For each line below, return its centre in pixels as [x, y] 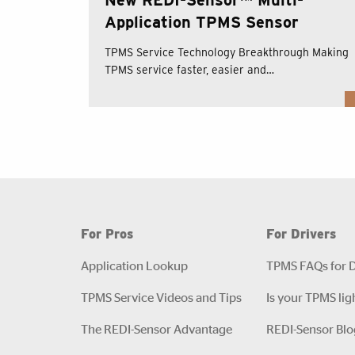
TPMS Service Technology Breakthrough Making [227, 52]
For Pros [107, 234]
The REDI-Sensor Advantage [157, 328]
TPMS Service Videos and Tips [161, 296]
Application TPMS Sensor [202, 22]
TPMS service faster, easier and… [189, 69]
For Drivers [301, 234]
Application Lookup [134, 265]
